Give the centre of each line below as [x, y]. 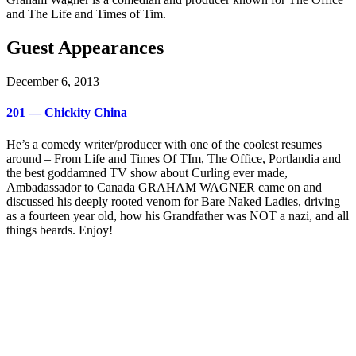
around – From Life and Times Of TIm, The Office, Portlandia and [174, 158]
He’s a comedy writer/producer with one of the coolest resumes [164, 144]
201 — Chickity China [67, 113]
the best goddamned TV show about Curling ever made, [147, 172]
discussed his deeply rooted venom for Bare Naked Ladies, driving [173, 201]
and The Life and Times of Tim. [86, 14]
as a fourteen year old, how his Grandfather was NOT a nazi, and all [178, 215]
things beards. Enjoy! [60, 230]
